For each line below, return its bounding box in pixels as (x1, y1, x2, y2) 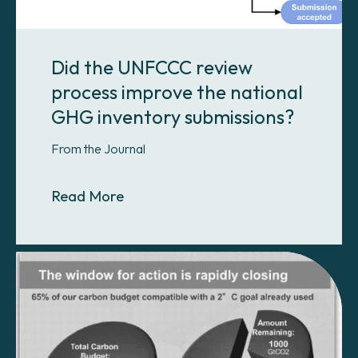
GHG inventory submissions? (51, 104, 294, 129)
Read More (51, 185, 124, 205)
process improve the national (51, 79, 303, 104)
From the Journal (51, 140, 145, 157)
